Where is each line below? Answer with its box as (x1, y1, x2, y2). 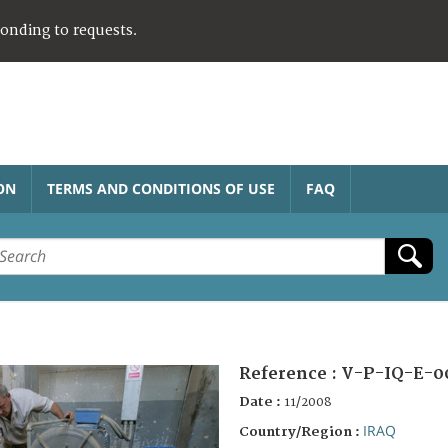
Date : (239, 393, 284, 410)
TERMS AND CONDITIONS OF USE (47, 178, 275, 198)
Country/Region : (239, 423, 363, 440)
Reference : (239, 363, 341, 384)
